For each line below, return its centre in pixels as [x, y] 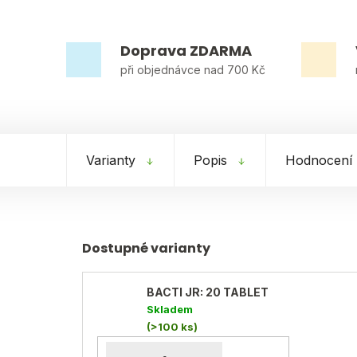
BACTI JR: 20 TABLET [208, 292]
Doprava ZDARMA [186, 51]
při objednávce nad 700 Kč [193, 70]
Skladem [170, 310]
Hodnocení [319, 161]
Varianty [111, 161]
